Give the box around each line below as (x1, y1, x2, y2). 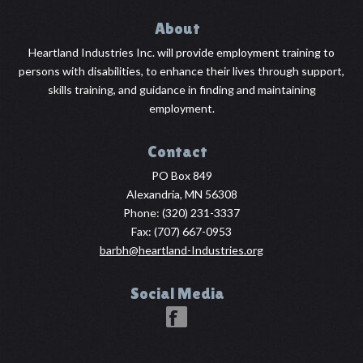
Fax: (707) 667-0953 (131, 224, 232, 239)
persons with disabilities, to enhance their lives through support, (19, 64, 344, 79)
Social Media (130, 284, 224, 303)
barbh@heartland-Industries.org (100, 243, 263, 258)
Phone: (123, 206, 162, 220)
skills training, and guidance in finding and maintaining (47, 83, 316, 97)
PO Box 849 (151, 169, 212, 183)
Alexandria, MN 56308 (126, 187, 237, 202)
